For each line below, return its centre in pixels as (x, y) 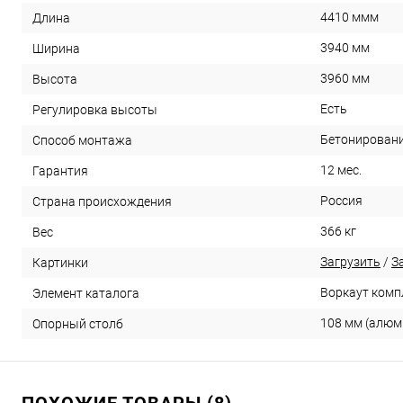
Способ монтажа (82, 140)
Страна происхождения (102, 201)
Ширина (56, 48)
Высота (55, 79)
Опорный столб (78, 323)
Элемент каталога (86, 293)
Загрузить (350, 262)
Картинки (60, 262)
